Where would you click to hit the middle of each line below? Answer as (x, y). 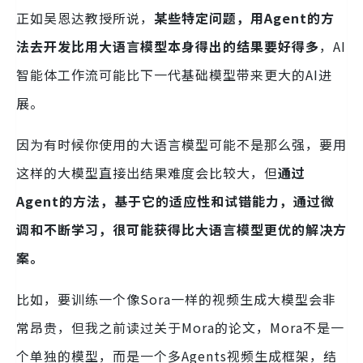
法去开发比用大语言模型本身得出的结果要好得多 (168, 47)
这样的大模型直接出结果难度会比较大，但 (147, 173)
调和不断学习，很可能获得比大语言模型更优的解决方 (181, 230)
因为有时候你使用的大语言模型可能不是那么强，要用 (181, 145)
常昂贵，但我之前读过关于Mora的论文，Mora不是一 (180, 328)
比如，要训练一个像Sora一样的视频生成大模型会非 (176, 299)
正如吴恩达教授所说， (85, 18)
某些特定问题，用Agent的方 (244, 18)
